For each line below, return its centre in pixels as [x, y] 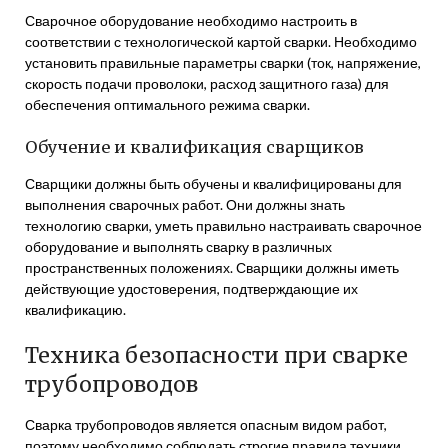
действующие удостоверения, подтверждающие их [191, 288]
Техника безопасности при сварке [216, 355]
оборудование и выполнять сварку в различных [178, 246]
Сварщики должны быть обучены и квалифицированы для [213, 183]
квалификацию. [75, 309]
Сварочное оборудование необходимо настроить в [191, 20]
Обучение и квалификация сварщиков [194, 147]
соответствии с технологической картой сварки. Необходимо [221, 41]
